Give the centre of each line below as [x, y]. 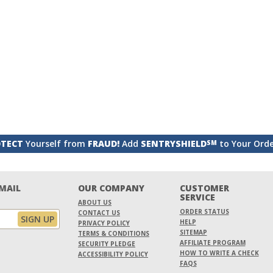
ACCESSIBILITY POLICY [113, 254]
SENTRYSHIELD [173, 144]
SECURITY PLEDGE [107, 244]
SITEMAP [193, 232]
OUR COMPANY [111, 188]
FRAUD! [103, 144]
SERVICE [197, 197]
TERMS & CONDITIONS [114, 234]
